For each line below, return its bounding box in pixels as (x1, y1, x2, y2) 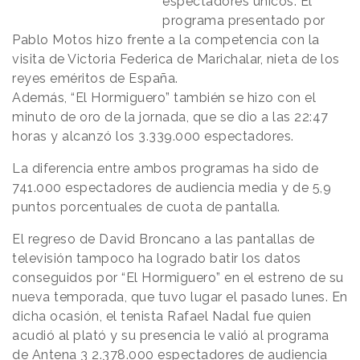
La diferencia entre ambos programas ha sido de (12, 161, 318, 177)
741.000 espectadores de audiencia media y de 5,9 (12, 180, 331, 196)
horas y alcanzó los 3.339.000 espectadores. (12, 129, 297, 145)
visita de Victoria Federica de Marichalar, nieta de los (12, 51, 340, 67)
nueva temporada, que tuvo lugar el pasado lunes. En (12, 289, 348, 305)
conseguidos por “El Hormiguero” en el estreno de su (12, 270, 344, 286)
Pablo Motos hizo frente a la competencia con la (12, 32, 320, 48)
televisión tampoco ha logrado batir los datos (12, 251, 301, 267)
